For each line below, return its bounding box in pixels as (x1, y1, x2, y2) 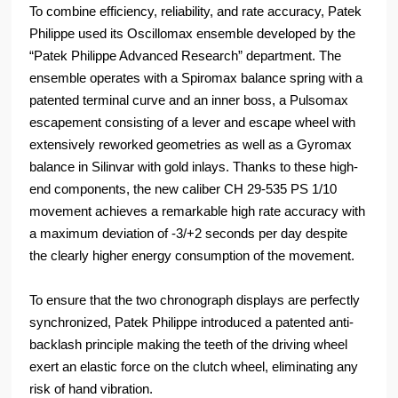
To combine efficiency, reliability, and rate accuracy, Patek (29, 4, 362, 20)
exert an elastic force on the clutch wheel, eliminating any (29, 359, 359, 375)
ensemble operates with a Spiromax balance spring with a (29, 70, 363, 86)
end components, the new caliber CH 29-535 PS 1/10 (29, 181, 338, 197)
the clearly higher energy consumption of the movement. (29, 248, 355, 264)
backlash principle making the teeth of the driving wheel (29, 337, 348, 353)
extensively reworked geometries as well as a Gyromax (29, 137, 353, 153)
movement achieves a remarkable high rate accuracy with (29, 203, 366, 219)
